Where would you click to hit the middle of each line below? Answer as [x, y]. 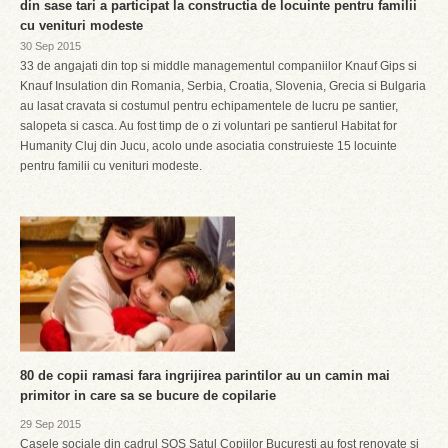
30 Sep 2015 [50, 46]
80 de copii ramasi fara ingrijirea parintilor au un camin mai [205, 375]
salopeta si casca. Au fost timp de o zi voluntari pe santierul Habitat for [208, 126]
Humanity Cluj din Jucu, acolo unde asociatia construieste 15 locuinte [208, 146]
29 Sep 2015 [50, 424]
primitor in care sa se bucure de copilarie [148, 395]
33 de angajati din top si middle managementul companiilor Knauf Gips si [218, 66]
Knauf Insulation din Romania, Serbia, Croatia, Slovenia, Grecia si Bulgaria [223, 86]
